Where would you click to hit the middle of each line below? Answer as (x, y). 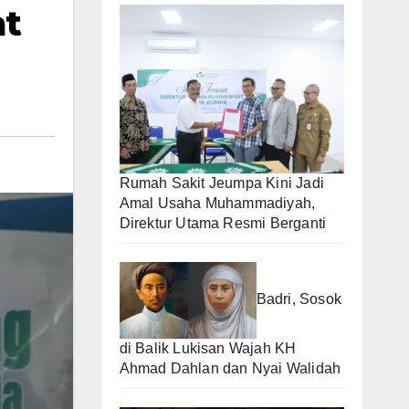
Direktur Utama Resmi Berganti (223, 223)
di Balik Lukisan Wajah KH (208, 348)
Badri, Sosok (299, 299)
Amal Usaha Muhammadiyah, (217, 203)
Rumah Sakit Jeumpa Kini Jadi (222, 183)
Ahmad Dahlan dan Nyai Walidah (230, 368)
